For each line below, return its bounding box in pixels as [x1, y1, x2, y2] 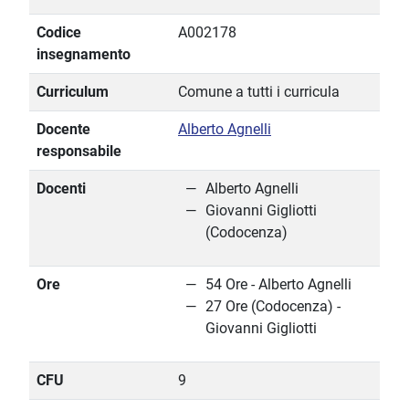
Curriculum [37, 83, 109, 101]
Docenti [37, 180, 86, 198]
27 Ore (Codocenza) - [205, 298, 341, 316]
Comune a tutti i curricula [178, 83, 340, 101]
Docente [37, 121, 90, 139]
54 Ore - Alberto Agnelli [205, 276, 351, 294]
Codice [37, 24, 81, 42]
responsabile [37, 142, 121, 161]
